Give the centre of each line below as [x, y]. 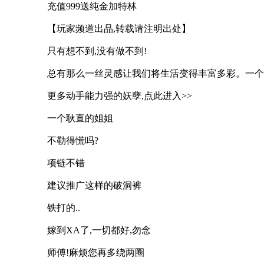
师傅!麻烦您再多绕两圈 [96, 252]
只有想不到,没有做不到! [97, 51]
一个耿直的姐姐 [80, 118]
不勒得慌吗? [73, 140]
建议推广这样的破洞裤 [94, 185]
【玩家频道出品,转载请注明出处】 [119, 28]
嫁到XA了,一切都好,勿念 [99, 230]
